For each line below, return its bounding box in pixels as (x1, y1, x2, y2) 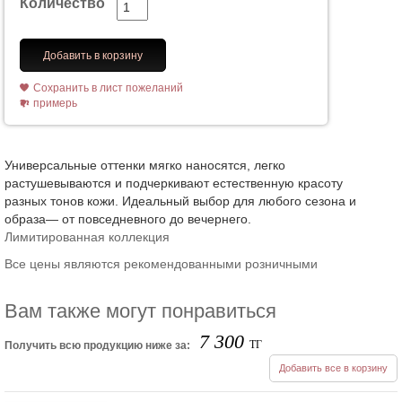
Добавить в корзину (43, 48, 143, 62)
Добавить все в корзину (279, 362, 388, 373)
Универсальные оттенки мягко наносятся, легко (4, 157, 285, 172)
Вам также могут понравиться (4, 299, 276, 322)
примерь (33, 96, 77, 109)
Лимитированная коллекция (4, 229, 170, 244)
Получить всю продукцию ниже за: (4, 338, 190, 352)
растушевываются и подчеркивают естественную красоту (4, 175, 343, 190)
